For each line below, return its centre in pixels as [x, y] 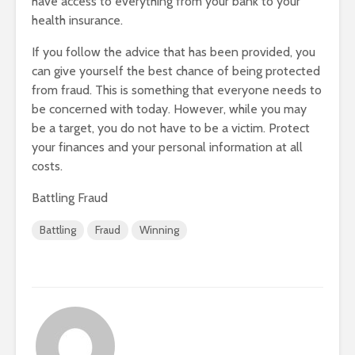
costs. [47, 166]
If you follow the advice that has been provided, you [174, 52]
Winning [159, 229]
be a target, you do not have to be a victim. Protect [171, 128]
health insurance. [77, 20]
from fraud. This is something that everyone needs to [177, 90]
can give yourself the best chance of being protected [176, 71]
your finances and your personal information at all [167, 147]
